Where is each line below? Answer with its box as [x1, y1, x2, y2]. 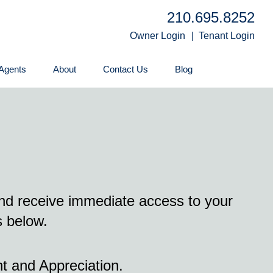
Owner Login [130, 30, 185, 41]
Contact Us [103, 64, 148, 74]
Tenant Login [199, 30, 255, 41]
